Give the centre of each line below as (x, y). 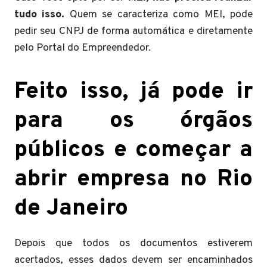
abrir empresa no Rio (133, 180)
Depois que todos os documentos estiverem (133, 243)
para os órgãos (133, 121)
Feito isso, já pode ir (133, 92)
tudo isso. (42, 15)
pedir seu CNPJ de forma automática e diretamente (133, 31)
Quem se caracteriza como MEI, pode (161, 15)
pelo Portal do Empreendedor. (83, 48)
